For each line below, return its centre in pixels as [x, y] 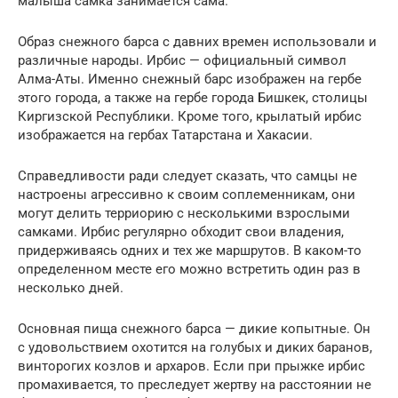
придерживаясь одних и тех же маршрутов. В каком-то [190, 251]
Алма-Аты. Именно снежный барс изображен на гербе [190, 79]
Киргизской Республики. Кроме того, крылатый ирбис [190, 116]
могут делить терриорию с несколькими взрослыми [184, 213]
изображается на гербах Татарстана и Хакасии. [165, 135]
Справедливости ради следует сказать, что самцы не [187, 176]
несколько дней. [71, 288]
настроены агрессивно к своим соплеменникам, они [187, 195]
